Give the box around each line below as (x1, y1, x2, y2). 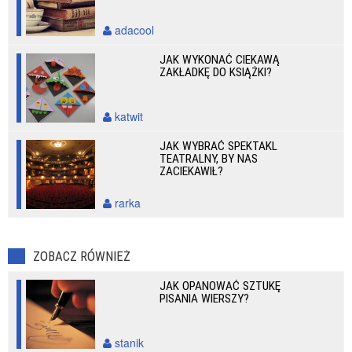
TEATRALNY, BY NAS (159, 152, 258, 166)
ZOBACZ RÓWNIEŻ (33, 248, 130, 264)
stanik (112, 335, 144, 350)
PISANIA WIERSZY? (159, 291, 250, 306)
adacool (112, 22, 154, 38)
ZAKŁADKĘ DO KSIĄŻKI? (159, 65, 273, 79)
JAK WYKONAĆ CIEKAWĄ (159, 53, 280, 67)
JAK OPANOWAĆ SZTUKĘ (159, 279, 281, 293)
